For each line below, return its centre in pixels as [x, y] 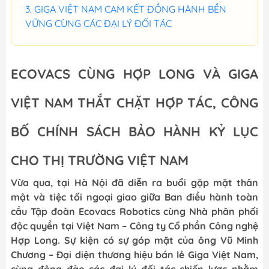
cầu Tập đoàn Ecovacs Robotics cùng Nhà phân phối [134, 211]
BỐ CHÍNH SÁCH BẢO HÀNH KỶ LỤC [134, 131]
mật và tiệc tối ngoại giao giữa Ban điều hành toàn [134, 197]
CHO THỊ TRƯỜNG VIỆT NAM [100, 160]
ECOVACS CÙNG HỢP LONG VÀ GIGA [134, 74]
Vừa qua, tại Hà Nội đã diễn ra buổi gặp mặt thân [134, 183]
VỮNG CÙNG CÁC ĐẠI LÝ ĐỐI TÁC [98, 23]
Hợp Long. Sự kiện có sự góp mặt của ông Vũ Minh [134, 240]
